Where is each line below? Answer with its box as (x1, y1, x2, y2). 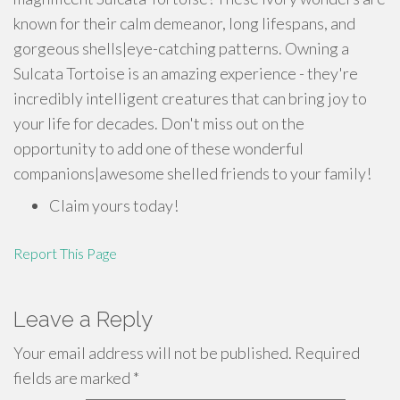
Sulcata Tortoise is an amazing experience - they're (13, 63, 358, 83)
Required (292, 343, 360, 362)
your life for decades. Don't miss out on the (13, 113, 304, 133)
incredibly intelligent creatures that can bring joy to (13, 88, 367, 108)
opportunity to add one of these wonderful (13, 138, 304, 158)
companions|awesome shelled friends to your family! (13, 163, 371, 183)
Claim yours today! (49, 196, 179, 215)
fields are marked (13, 368, 133, 387)
